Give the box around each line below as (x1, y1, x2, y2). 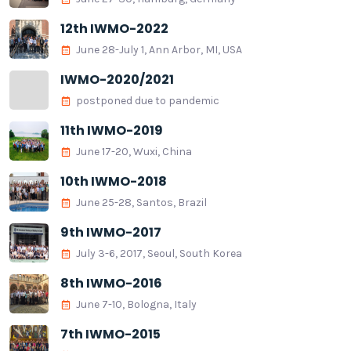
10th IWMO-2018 (60, 172, 167, 191)
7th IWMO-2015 (60, 325, 161, 344)
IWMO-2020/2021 (60, 71, 174, 89)
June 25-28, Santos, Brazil (76, 196, 207, 210)
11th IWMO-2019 (60, 121, 163, 140)
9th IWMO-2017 (60, 223, 161, 242)
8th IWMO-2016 (60, 274, 162, 293)
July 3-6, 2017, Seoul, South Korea (76, 247, 242, 261)
